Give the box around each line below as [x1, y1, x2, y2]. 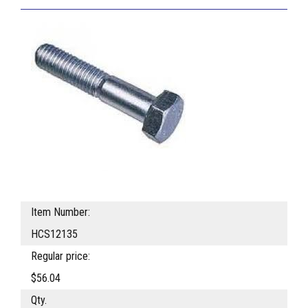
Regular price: [31, 250, 90, 263]
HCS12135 [31, 228, 78, 241]
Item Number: [31, 206, 90, 219]
